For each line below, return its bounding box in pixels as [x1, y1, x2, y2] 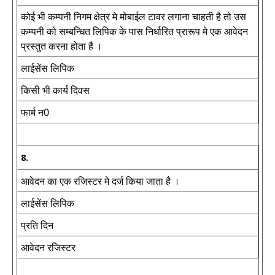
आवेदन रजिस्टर [21, 241, 76, 254]
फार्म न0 [21, 106, 49, 119]
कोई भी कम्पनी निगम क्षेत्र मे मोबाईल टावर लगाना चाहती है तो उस [21, 10, 246, 23]
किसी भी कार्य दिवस [21, 83, 90, 97]
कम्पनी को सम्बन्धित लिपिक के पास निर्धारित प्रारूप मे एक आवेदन [21, 25, 248, 38]
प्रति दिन [21, 219, 53, 232]
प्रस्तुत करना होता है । [21, 39, 103, 53]
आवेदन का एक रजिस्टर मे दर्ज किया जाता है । [21, 174, 180, 188]
